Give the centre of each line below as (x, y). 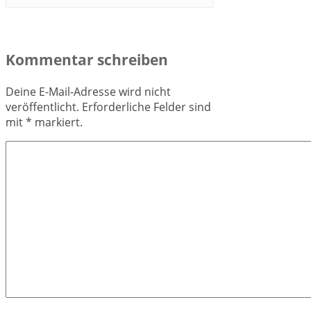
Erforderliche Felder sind (145, 107)
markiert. (57, 122)
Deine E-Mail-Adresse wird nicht (88, 91)
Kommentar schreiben (87, 59)
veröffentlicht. (42, 107)
